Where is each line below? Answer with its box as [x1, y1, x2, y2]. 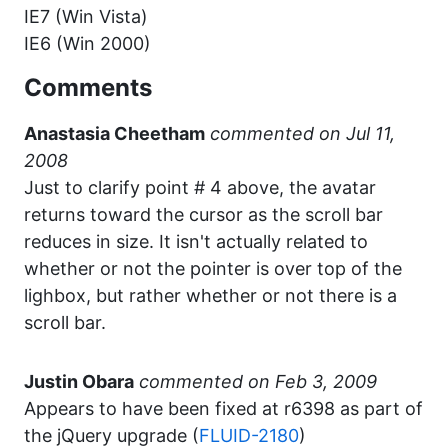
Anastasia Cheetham [24, 123, 205, 144]
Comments [24, 73, 152, 102]
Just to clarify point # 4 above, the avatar [24, 177, 376, 198]
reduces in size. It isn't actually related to [24, 231, 368, 252]
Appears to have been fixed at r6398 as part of [24, 398, 423, 419]
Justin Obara [24, 371, 134, 392]
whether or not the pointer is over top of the [24, 258, 402, 279]
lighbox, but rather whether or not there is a [24, 285, 397, 306]
